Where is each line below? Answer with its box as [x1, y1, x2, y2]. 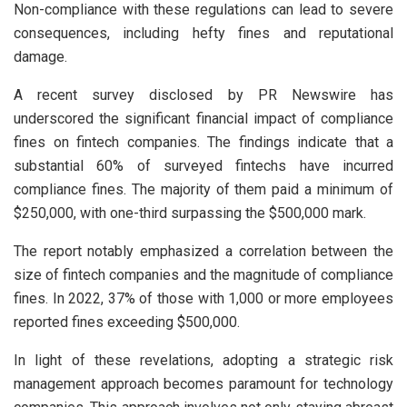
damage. [14, 48, 71, 66]
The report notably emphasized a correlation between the [14, 243, 393, 261]
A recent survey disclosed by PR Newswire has [14, 86, 393, 104]
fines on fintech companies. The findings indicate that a [14, 134, 393, 152]
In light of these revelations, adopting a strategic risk [14, 352, 393, 370]
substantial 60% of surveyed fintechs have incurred [14, 157, 393, 175]
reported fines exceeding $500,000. [14, 313, 247, 332]
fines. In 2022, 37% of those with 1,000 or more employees [14, 290, 393, 308]
